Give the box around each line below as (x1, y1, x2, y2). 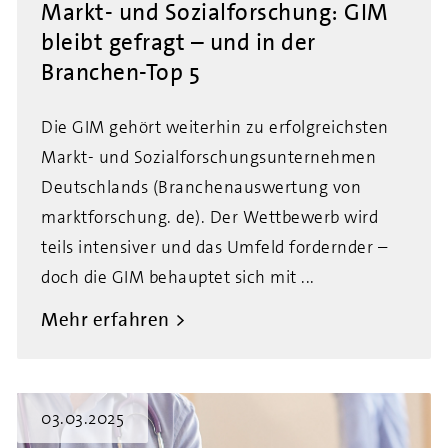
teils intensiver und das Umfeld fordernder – (41, 236, 387, 258)
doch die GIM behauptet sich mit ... (41, 266, 315, 288)
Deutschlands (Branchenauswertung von (41, 176, 361, 198)
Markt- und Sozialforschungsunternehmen (41, 146, 376, 168)
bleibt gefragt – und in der (41, 27, 316, 57)
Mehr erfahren (41, 307, 170, 332)
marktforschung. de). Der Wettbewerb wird (41, 206, 378, 228)
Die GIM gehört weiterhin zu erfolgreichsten (41, 116, 389, 138)
